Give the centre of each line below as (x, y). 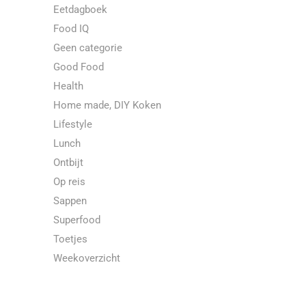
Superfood (77, 220)
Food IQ (71, 29)
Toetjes (70, 239)
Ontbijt (68, 163)
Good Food (79, 67)
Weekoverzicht (87, 258)
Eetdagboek (80, 10)
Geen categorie (88, 48)
